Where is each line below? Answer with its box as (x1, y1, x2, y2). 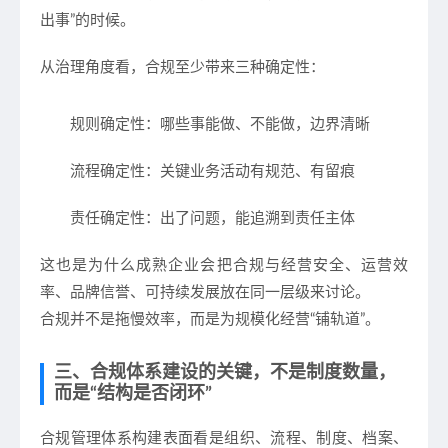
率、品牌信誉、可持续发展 (40, 285, 220, 300)
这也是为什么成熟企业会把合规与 (40, 258, 281, 273)
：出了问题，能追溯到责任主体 (145, 211, 355, 226)
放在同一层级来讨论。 (220, 285, 370, 300)
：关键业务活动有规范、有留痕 (145, 164, 355, 179)
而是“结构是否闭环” (54, 385, 212, 403)
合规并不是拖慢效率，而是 (40, 312, 220, 327)
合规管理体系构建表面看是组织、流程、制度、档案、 (40, 431, 408, 446)
